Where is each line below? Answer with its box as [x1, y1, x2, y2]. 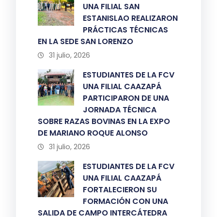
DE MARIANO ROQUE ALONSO [38, 127, 148, 139]
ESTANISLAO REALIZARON [83, 13, 178, 24]
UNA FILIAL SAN [83, 1, 140, 12]
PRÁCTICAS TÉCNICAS [83, 24, 169, 35]
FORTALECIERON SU [83, 184, 157, 195]
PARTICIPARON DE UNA [83, 93, 170, 104]
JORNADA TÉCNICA [83, 104, 157, 115]
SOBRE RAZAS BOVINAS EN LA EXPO [38, 116, 170, 127]
